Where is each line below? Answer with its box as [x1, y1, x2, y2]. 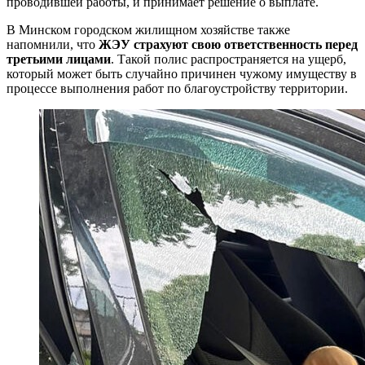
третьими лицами [7, 51, 111, 66]
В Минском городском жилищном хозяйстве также [7, 22, 290, 37]
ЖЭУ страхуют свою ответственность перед [99, 37, 358, 51]
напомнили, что [7, 37, 99, 51]
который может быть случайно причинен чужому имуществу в [7, 66, 357, 81]
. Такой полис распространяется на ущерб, [111, 51, 346, 66]
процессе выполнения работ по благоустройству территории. [7, 81, 348, 95]
